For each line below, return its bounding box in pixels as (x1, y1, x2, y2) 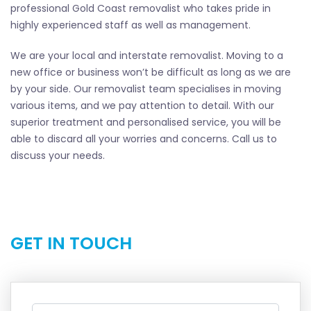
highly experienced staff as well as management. (10, 17, 251, 32)
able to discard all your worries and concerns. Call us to (10, 131, 277, 146)
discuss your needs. (10, 148, 105, 162)
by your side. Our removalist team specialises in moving (10, 81, 281, 96)
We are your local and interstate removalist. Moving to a (10, 48, 283, 62)
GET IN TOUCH (10, 230, 132, 255)
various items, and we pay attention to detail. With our (10, 98, 274, 112)
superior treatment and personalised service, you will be (10, 115, 281, 129)
